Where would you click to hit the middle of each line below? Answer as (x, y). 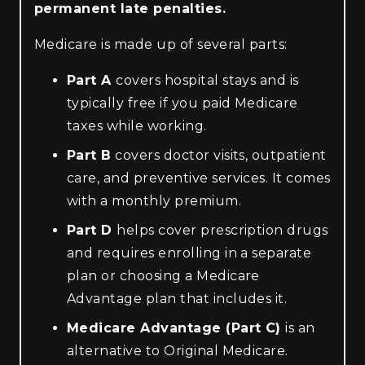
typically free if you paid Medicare (182, 103)
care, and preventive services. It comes (199, 178)
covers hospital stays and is (207, 80)
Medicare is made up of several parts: (161, 44)
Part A (92, 80)
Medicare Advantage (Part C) (176, 328)
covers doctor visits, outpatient (219, 155)
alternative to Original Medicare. (178, 350)
